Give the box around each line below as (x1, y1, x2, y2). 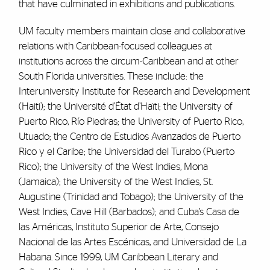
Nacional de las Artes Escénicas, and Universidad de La (18, 237, 246, 247)
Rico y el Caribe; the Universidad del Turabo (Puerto (18, 146, 234, 157)
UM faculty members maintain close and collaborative (18, 26, 245, 36)
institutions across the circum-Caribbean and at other (18, 56, 239, 66)
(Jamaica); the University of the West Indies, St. (18, 177, 213, 187)
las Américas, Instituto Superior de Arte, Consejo (18, 222, 219, 232)
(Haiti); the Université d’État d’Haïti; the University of (18, 101, 233, 111)
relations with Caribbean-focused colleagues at (18, 41, 212, 51)
